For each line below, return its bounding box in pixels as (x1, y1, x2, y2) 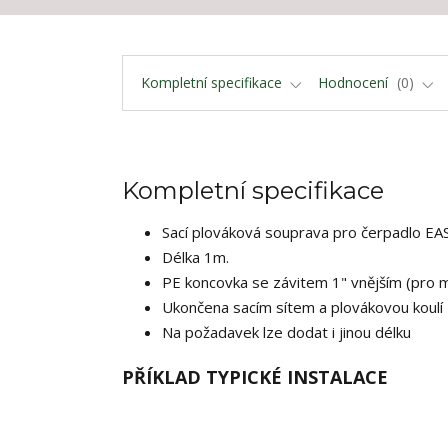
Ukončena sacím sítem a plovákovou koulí (162, 297, 443, 318)
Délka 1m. (162, 247, 229, 268)
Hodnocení (318, 73, 392, 93)
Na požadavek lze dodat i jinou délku (162, 322, 411, 343)
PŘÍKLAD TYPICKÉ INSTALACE (122, 365, 388, 390)
